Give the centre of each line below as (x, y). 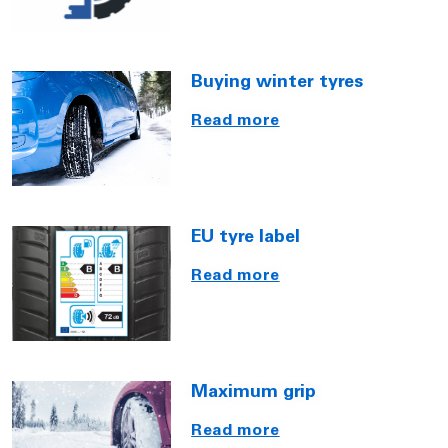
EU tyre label (246, 238)
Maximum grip (254, 393)
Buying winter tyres (277, 83)
